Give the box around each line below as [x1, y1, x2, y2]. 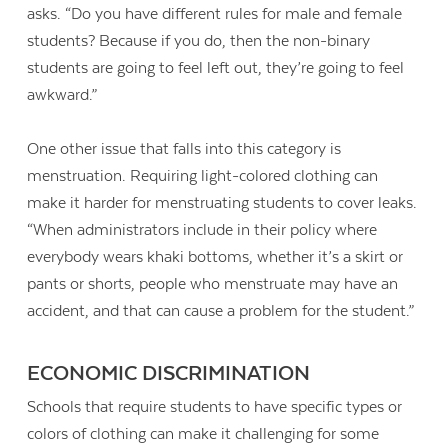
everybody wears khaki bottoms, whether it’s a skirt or [27, 247, 404, 266]
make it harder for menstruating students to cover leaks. [27, 193, 418, 212]
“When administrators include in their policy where [27, 220, 378, 239]
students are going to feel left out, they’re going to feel [27, 58, 405, 77]
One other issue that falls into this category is [27, 139, 342, 158]
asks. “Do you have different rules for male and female [27, 4, 403, 23]
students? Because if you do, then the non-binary [27, 31, 371, 50]
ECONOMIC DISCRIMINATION [27, 362, 311, 387]
